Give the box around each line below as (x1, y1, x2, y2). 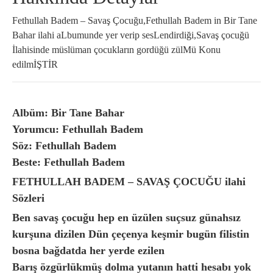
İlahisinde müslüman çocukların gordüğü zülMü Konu (12, 44, 221, 55)
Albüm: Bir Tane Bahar (12, 107, 124, 119)
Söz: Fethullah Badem (12, 140, 116, 152)
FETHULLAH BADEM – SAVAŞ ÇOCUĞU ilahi (12, 175, 246, 188)
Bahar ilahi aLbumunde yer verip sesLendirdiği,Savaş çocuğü (12, 30, 249, 40)
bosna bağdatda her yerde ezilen (12, 244, 165, 257)
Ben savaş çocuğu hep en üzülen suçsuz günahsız (12, 211, 241, 224)
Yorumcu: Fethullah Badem (12, 123, 143, 135)
